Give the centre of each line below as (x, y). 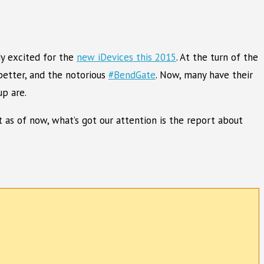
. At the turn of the (217, 57)
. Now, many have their (204, 75)
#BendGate (132, 75)
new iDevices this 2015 (126, 57)
